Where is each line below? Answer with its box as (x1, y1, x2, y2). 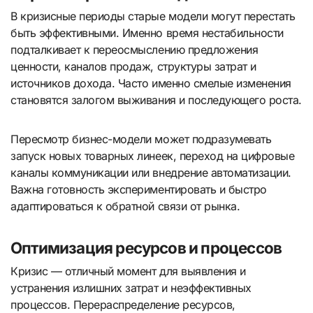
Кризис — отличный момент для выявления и (10, 264, 246, 279)
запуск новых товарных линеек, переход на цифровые (10, 149, 295, 163)
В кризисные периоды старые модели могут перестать (10, 9, 296, 23)
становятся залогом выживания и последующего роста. (10, 93, 302, 107)
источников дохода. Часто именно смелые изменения (10, 76, 291, 90)
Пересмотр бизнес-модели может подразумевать (10, 132, 272, 146)
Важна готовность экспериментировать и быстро (10, 182, 267, 196)
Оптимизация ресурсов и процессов (10, 238, 282, 257)
